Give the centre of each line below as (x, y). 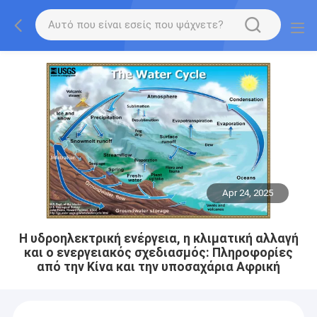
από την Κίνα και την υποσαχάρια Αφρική (158, 266)
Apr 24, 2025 (248, 193)
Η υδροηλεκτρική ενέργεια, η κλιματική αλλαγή (158, 238)
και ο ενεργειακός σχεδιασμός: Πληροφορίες (158, 252)
